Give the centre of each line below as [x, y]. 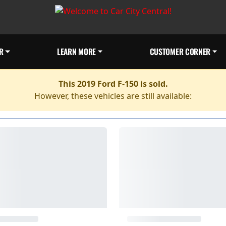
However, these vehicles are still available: [113, 96]
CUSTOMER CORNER [180, 51]
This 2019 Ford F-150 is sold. [113, 84]
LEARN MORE [76, 51]
